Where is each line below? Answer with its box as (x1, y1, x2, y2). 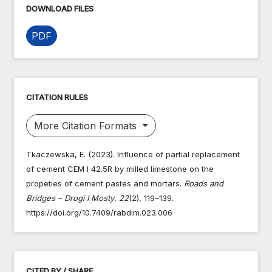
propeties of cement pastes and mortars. (26, 178, 184, 188)
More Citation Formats (34, 119, 140, 132)
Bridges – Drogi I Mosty (26, 192, 114, 203)
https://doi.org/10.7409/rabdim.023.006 (26, 207, 172, 217)
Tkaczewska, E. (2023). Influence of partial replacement (26, 149, 240, 159)
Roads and (184, 178, 223, 188)
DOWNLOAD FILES (26, 3, 93, 13)
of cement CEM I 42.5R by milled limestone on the (26, 163, 214, 174)
